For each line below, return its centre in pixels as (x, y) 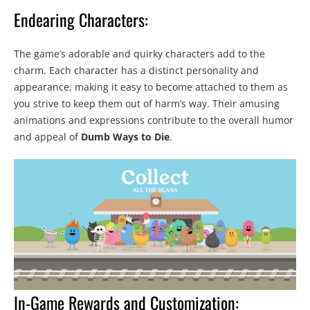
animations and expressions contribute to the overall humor (154, 120)
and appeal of (47, 137)
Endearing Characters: (81, 20)
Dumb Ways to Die (125, 137)
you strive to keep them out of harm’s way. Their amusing (147, 104)
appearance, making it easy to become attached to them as (151, 87)
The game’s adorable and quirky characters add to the (139, 54)
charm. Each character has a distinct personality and (136, 71)
